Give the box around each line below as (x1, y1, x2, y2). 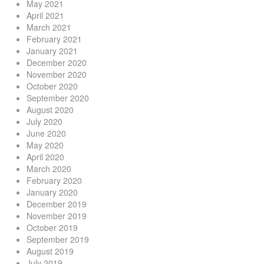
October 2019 (27, 222, 78, 233)
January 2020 (27, 186, 78, 198)
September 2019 (27, 233, 89, 245)
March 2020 (27, 163, 71, 174)
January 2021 (27, 45, 78, 57)
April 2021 (27, 9, 64, 21)
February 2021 (27, 33, 82, 45)
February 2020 (27, 174, 82, 186)
